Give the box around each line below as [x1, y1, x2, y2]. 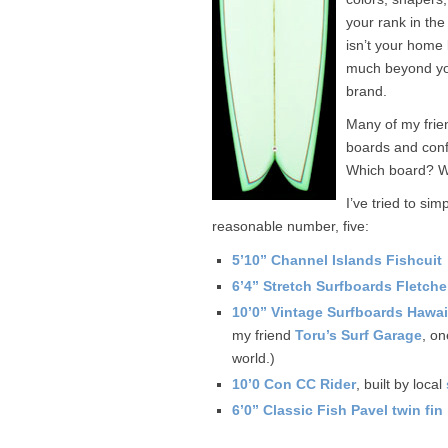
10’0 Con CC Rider [232, 376, 356, 393]
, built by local [356, 376, 446, 393]
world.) [232, 350, 275, 367]
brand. [346, 83, 387, 100]
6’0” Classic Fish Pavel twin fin [232, 402, 443, 419]
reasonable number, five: [212, 218, 369, 235]
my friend [232, 327, 295, 344]
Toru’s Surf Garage [295, 327, 422, 344]
